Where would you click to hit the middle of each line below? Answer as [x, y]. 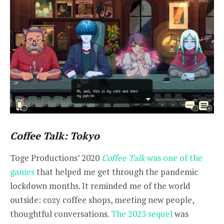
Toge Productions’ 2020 [56, 157]
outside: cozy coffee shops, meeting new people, [102, 199]
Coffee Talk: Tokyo [56, 135]
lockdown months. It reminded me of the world [100, 185]
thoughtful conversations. [60, 213]
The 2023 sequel [142, 213]
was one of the [175, 157]
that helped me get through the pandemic [116, 171]
